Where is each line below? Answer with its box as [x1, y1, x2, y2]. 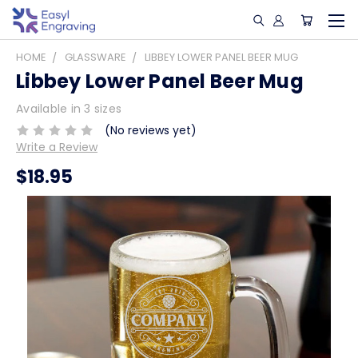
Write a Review [16, 138, 97, 155]
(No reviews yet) [104, 121, 197, 138]
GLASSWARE [65, 50, 126, 65]
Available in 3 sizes [16, 101, 121, 117]
